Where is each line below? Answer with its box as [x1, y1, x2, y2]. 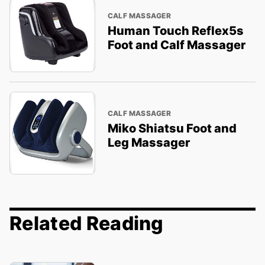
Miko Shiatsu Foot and [107, 121, 237, 135]
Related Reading [9, 211, 164, 235]
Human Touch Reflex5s [107, 23, 244, 38]
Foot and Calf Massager [107, 37, 245, 52]
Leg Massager [107, 135, 190, 150]
